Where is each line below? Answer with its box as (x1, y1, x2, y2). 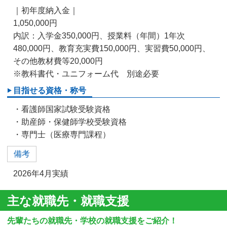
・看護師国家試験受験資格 (13, 104, 110, 113)
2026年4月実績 (13, 169, 68, 178)
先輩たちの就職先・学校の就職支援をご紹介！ (7, 216, 177, 225)
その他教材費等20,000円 (13, 56, 103, 65)
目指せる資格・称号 (13, 86, 86, 95)
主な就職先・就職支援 (7, 194, 129, 208)
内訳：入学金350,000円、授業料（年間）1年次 (13, 31, 185, 40)
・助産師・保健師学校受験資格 (13, 117, 127, 126)
